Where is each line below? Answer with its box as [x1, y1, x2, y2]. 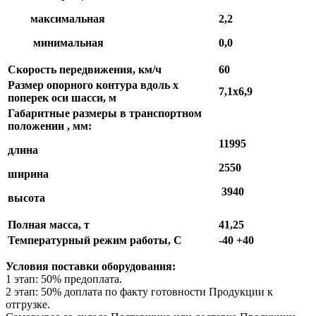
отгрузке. [6, 298, 50, 311]
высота [8, 192, 45, 205]
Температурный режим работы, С [8, 234, 182, 247]
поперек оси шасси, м [8, 92, 116, 104]
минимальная [8, 37, 104, 49]
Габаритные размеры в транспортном [8, 107, 202, 120]
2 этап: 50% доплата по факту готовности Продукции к [6, 286, 273, 298]
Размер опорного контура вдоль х [8, 79, 178, 92]
